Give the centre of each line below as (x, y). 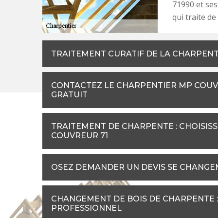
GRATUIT (69, 95)
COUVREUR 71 (80, 136)
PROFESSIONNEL (86, 208)
